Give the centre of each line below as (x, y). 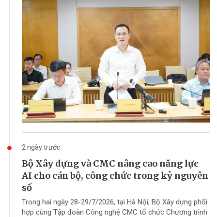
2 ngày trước (41, 147)
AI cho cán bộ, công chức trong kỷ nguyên (115, 175)
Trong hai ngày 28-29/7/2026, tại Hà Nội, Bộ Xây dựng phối (115, 202)
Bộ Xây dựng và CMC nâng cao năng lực (110, 163)
